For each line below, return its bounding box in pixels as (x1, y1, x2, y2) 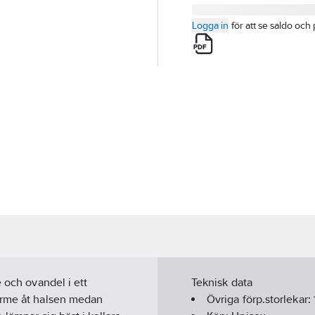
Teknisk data (191, 276, 252, 290)
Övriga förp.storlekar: (207, 292, 314, 307)
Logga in (192, 20, 229, 31)
